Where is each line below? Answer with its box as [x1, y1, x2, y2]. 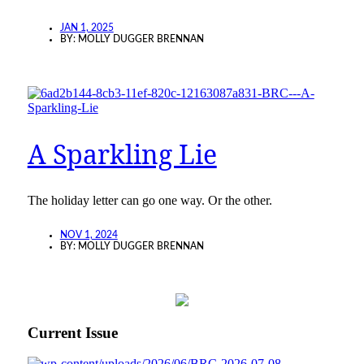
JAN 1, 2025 [59, 22, 114, 32]
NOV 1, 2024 [59, 229, 118, 240]
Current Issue [27, 323, 118, 341]
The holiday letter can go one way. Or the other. [27, 193, 272, 207]
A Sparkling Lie [27, 136, 217, 172]
